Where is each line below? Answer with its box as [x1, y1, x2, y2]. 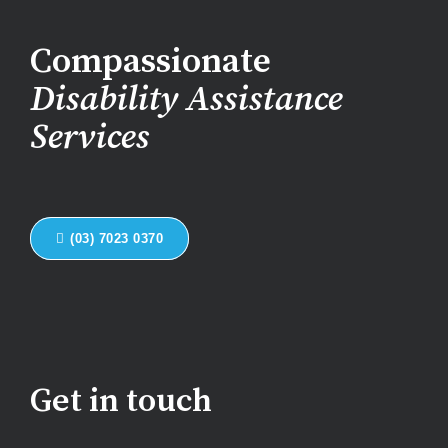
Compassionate [30, 40, 271, 84]
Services [30, 116, 149, 160]
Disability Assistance [30, 78, 342, 122]
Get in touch [30, 381, 212, 423]
